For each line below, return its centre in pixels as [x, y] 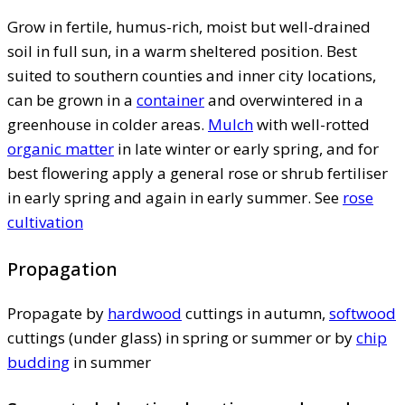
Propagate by [57, 313]
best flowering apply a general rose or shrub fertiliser [198, 173]
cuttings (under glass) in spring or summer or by [182, 337]
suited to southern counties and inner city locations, [192, 75]
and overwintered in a [284, 99]
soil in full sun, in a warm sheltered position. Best [182, 51]
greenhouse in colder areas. [108, 124]
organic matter [61, 148]
